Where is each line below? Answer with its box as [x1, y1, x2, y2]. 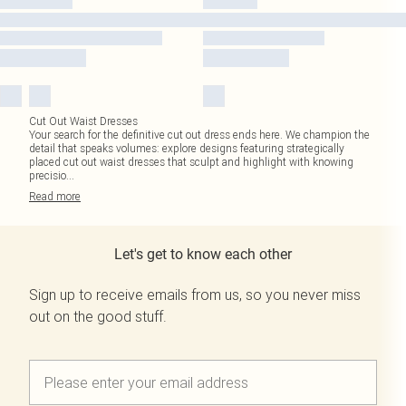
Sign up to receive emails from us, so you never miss [29, 285, 361, 304]
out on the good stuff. [29, 307, 167, 325]
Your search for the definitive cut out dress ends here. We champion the [29, 128, 370, 141]
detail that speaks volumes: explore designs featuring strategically [29, 141, 344, 155]
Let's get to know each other [114, 246, 292, 263]
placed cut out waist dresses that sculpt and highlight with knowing [29, 155, 353, 169]
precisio [29, 169, 66, 182]
